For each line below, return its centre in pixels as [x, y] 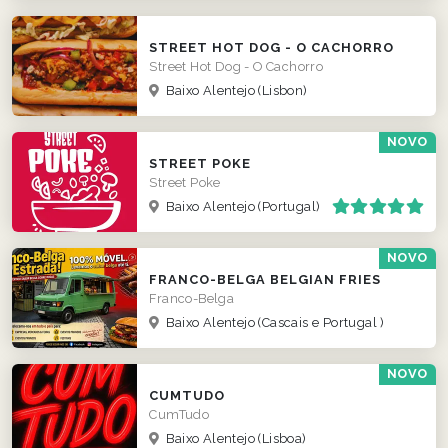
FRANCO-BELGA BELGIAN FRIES [265, 280]
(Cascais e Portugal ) [321, 323]
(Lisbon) [283, 91]
